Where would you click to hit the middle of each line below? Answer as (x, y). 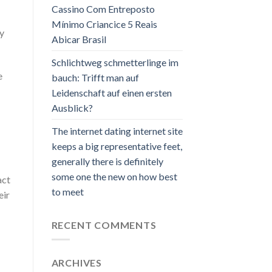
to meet (67, 191)
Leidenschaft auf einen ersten (111, 92)
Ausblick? (72, 107)
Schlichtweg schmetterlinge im (115, 62)
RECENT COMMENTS (104, 225)
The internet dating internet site (117, 131)
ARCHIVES (76, 263)
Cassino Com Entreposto (103, 8)
